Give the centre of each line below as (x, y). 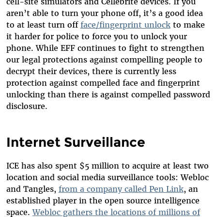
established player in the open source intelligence (103, 200)
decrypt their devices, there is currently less (91, 71)
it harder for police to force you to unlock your (96, 36)
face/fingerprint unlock (125, 24)
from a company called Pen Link (121, 189)
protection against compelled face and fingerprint (103, 83)
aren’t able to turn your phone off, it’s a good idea (104, 13)
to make (187, 24)
